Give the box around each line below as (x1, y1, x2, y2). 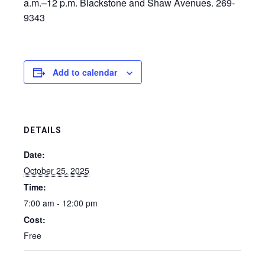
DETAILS (24, 125, 62, 135)
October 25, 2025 (24, 164, 89, 176)
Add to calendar (53, 66, 117, 78)
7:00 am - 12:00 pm (24, 197, 98, 209)
